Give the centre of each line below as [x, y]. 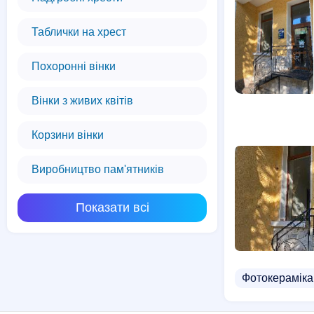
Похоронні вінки [74, 66]
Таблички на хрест [79, 32]
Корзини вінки [68, 135]
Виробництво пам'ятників [98, 169]
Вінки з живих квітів [82, 101]
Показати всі [112, 207]
